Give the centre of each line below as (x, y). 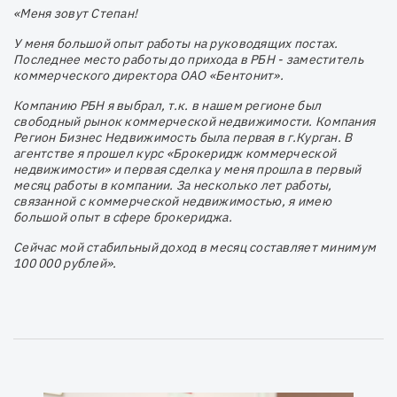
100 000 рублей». (65, 264)
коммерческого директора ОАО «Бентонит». (148, 76)
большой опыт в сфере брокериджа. (123, 218)
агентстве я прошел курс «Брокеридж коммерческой (175, 154)
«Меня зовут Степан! (76, 14)
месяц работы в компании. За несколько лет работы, (173, 186)
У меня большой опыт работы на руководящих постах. (176, 44)
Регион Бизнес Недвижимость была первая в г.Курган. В (183, 138)
